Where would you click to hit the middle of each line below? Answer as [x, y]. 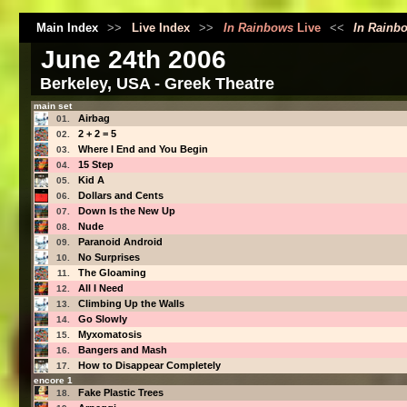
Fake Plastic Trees [120, 393]
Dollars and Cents [120, 196]
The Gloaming [112, 273]
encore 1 [53, 381]
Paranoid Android [120, 242]
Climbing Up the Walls [131, 304]
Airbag [94, 119]
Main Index [67, 28]
